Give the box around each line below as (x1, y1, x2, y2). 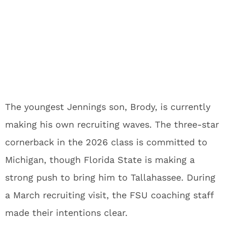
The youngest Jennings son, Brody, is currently (5, 101, 210, 112)
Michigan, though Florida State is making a (5, 154, 195, 165)
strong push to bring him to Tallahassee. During (5, 172, 215, 183)
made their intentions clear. (5, 207, 128, 218)
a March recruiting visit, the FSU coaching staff (5, 190, 213, 200)
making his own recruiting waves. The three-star (5, 119, 219, 130)
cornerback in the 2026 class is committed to (5, 137, 207, 147)
